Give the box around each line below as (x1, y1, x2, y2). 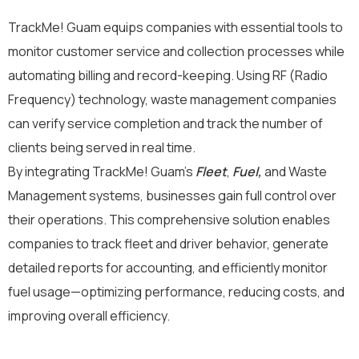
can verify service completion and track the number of (8, 114, 323, 132)
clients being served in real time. (8, 138, 196, 156)
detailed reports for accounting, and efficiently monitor (8, 258, 328, 276)
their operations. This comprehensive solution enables (8, 210, 330, 228)
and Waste (262, 162, 327, 180)
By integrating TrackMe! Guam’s (8, 162, 196, 180)
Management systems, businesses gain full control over (8, 186, 337, 204)
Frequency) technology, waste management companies (8, 90, 337, 108)
